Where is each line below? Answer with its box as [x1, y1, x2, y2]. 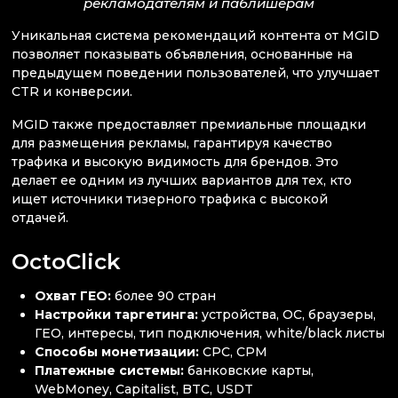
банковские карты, [184, 362, 314, 378]
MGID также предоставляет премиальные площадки [12, 116, 366, 133]
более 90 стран [115, 287, 217, 304]
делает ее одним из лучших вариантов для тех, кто [12, 172, 352, 189]
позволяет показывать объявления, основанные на [12, 45, 353, 62]
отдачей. [12, 210, 68, 227]
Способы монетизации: [35, 343, 203, 360]
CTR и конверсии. [12, 83, 136, 99]
